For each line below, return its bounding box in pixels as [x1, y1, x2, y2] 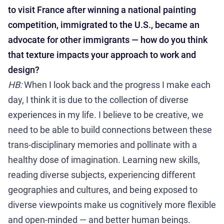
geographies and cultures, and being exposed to [8, 184, 197, 195]
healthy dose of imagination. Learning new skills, [8, 154, 200, 165]
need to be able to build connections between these [8, 124, 212, 135]
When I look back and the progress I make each [22, 79, 210, 90]
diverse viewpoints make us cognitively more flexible [8, 199, 216, 210]
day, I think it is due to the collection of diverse [8, 94, 188, 105]
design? [8, 64, 39, 75]
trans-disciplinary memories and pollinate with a [8, 139, 197, 150]
